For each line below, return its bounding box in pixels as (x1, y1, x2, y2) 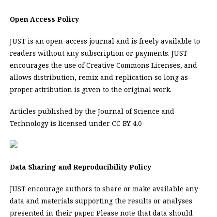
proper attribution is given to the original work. (10, 85, 171, 94)
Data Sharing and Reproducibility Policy (10, 162, 151, 172)
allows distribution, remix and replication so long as (10, 73, 188, 82)
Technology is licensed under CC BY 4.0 (10, 119, 142, 128)
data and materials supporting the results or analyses (10, 196, 192, 206)
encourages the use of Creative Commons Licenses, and (10, 61, 197, 70)
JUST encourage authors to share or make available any (10, 184, 198, 194)
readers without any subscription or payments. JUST (10, 48, 187, 58)
